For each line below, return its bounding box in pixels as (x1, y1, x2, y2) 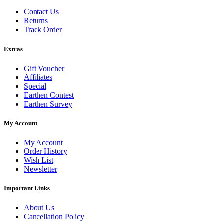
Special (24, 81, 46, 90)
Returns (24, 16, 48, 25)
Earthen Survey (24, 99, 72, 108)
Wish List (24, 156, 53, 165)
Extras (4, 45, 23, 53)
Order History (24, 147, 67, 156)
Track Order (24, 25, 62, 34)
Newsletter (24, 165, 57, 174)
